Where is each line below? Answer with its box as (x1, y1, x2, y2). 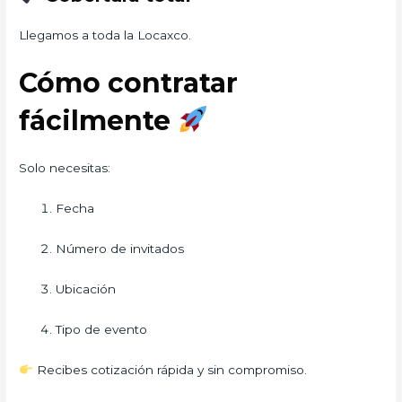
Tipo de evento (56, 321, 148, 336)
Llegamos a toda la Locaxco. (19, 27, 192, 42)
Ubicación (56, 282, 117, 297)
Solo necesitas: (19, 161, 111, 176)
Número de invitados (56, 241, 185, 257)
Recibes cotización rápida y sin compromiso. (32, 362, 307, 377)
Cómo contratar (19, 66, 239, 100)
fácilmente (19, 104, 179, 138)
